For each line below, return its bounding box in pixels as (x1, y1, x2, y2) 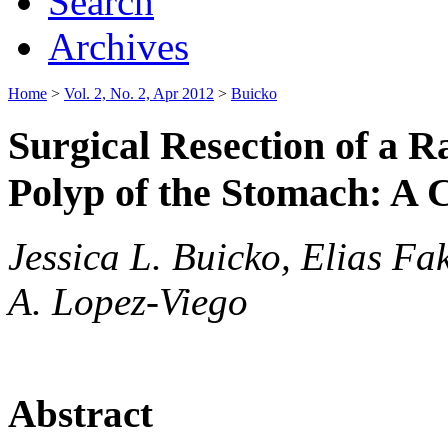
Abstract (8, 391, 153, 435)
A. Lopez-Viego (8, 280, 248, 324)
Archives (48, 24, 189, 68)
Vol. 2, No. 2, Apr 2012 (64, 84, 214, 102)
